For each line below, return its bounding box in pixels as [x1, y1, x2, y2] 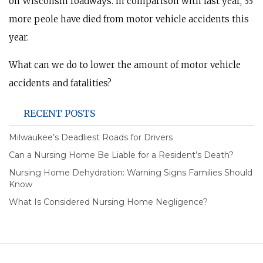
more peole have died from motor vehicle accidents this [9, 14, 249, 25]
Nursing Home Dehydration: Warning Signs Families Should [9, 167, 252, 178]
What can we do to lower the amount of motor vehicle [9, 59, 241, 70]
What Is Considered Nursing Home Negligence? [9, 197, 208, 207]
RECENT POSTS [23, 107, 95, 119]
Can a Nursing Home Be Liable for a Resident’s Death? [9, 150, 234, 160]
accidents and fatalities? [9, 77, 112, 89]
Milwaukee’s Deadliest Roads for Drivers [9, 132, 173, 143]
